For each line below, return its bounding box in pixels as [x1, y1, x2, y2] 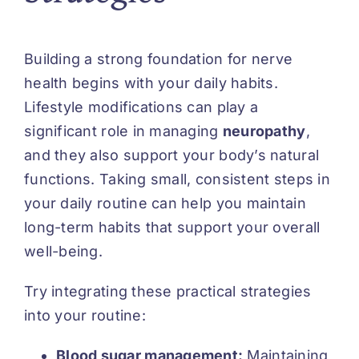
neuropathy [222, 122, 306, 139]
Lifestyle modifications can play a [24, 98, 259, 115]
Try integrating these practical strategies [24, 282, 312, 300]
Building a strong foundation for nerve [24, 50, 293, 67]
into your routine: [24, 306, 146, 324]
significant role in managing [24, 122, 223, 139]
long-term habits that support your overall [24, 218, 321, 236]
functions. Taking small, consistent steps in [24, 170, 330, 188]
